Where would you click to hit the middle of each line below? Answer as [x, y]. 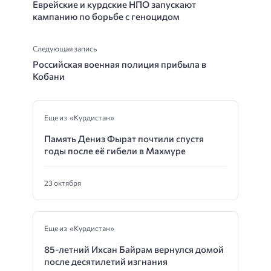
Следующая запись [65, 48]
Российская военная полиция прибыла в [119, 64]
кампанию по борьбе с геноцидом [106, 16]
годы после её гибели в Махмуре [115, 150]
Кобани [49, 76]
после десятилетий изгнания [106, 261]
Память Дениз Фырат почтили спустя [124, 138]
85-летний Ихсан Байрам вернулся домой [134, 249]
